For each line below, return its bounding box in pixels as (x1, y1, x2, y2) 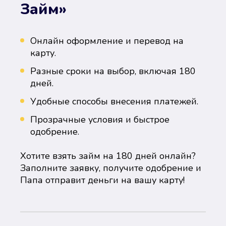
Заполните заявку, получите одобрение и (20, 162, 201, 174)
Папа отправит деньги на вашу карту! (20, 174, 185, 186)
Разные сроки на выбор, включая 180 (30, 65, 196, 77)
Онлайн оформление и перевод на (30, 35, 184, 47)
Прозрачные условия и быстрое (30, 114, 169, 126)
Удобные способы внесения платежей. (30, 95, 198, 107)
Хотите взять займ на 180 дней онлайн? (20, 150, 196, 162)
